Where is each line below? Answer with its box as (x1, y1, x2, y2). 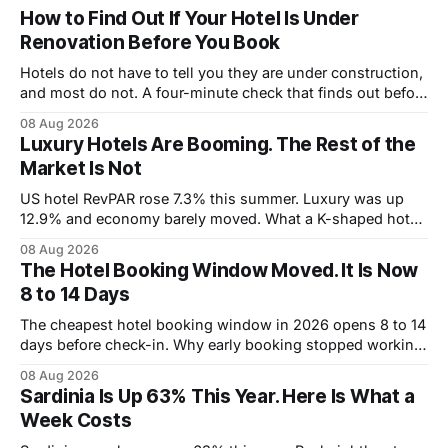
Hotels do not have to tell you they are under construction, (20, 63, 423, 81)
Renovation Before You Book (20, 30, 281, 54)
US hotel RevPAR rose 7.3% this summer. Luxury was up (20, 189, 404, 207)
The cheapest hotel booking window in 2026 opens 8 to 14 (20, 315, 426, 333)
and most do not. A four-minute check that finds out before (20, 83, 428, 101)
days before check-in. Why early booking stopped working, (20, 335, 427, 353)
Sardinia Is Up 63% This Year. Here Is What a (20, 384, 415, 408)
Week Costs (20, 408, 132, 432)
